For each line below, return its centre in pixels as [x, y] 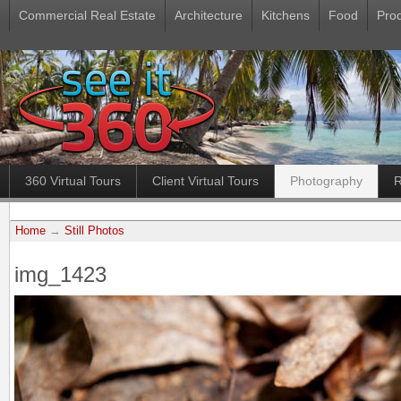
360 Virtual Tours [73, 181]
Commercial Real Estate [87, 15]
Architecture [209, 15]
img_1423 [60, 275]
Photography [326, 181]
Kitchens [286, 15]
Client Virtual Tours [205, 181]
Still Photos [94, 231]
